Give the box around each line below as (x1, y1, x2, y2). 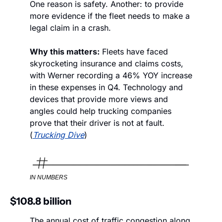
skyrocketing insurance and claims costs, (30, 58, 183, 69)
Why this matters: (30, 47, 100, 57)
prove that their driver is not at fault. (30, 118, 165, 128)
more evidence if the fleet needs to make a (30, 11, 190, 21)
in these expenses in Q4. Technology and (30, 82, 183, 93)
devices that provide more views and (30, 94, 168, 105)
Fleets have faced (100, 47, 168, 57)
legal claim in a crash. (30, 23, 111, 33)
